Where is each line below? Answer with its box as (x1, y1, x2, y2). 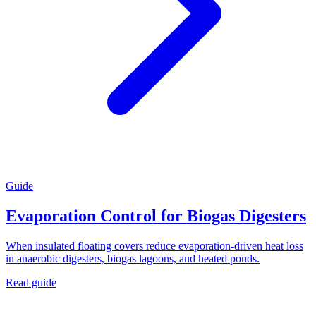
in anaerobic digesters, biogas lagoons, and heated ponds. (6, 253, 260, 265)
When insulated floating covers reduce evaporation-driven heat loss (6, 240, 303, 253)
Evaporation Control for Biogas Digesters (6, 207, 306, 226)
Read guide (6, 276, 56, 289)
